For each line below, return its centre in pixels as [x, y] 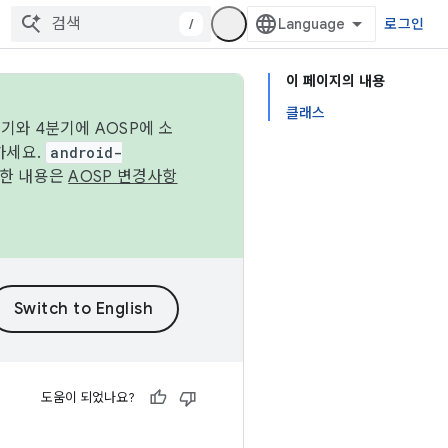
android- [86, 152]
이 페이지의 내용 [335, 81]
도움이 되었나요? [88, 397]
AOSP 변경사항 [123, 177]
